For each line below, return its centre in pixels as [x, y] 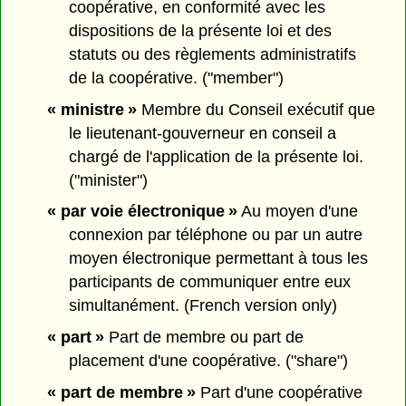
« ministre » [92, 109]
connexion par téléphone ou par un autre [216, 235]
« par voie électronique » [142, 212]
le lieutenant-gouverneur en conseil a [203, 133]
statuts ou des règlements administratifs [213, 54]
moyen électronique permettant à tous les [219, 259]
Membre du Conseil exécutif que [256, 109]
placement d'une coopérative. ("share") [209, 361]
